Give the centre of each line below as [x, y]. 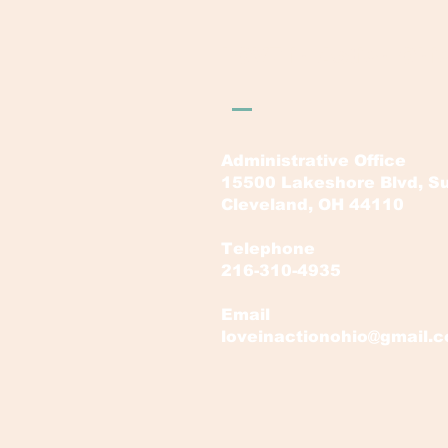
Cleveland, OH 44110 [312, 204]
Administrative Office [313, 160]
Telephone [270, 248]
